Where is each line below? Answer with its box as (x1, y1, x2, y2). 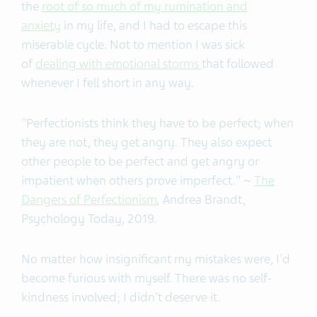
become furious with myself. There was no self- (21, 270, 272, 286)
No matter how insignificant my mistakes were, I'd (21, 250, 290, 267)
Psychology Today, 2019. (21, 210, 159, 226)
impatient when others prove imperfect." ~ (21, 172, 254, 188)
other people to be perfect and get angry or (21, 153, 259, 169)
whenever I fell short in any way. (21, 74, 197, 91)
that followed (202, 55, 274, 71)
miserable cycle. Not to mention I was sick (21, 36, 245, 52)
